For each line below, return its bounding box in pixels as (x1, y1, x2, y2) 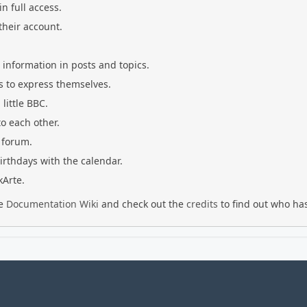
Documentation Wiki (6, 197, 99, 210)
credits (186, 197, 218, 210)
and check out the (99, 197, 186, 210)
